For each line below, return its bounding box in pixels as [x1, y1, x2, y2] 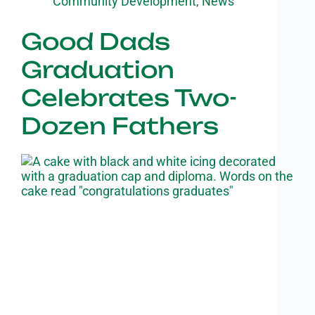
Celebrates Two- [21, 84, 237, 112]
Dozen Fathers [21, 112, 219, 141]
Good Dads [21, 27, 170, 56]
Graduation [21, 56, 174, 84]
